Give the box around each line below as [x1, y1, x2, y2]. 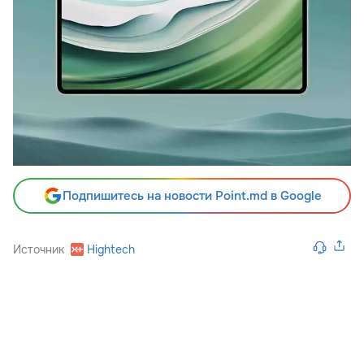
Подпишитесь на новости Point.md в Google [62, 188, 322, 205]
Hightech [87, 242, 135, 258]
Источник [13, 242, 64, 258]
